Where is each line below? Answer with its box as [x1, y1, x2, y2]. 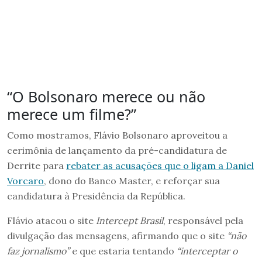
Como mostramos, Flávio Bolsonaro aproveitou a [7, 129, 227, 141]
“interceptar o [177, 244, 237, 257]
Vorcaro [7, 174, 44, 187]
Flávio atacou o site [7, 214, 96, 226]
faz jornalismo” [7, 244, 70, 257]
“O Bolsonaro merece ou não [7, 86, 205, 106]
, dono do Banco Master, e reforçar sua [44, 174, 220, 187]
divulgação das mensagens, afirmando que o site [7, 229, 227, 242]
